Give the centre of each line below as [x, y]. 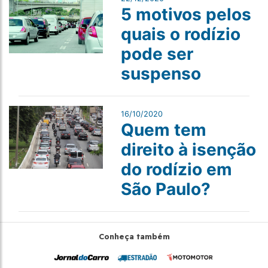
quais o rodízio [180, 34]
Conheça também [134, 237]
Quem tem [163, 130]
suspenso [161, 74]
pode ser [157, 54]
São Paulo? [165, 189]
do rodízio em [176, 170]
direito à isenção [188, 150]
